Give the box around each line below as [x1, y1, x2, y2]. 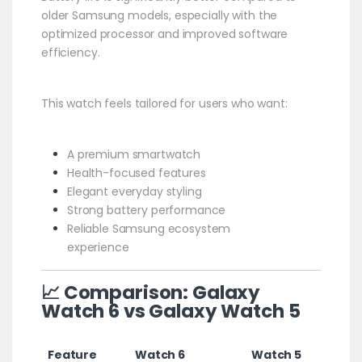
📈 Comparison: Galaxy [40, 279, 261, 305]
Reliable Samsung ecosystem [66, 220, 231, 237]
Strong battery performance [66, 201, 226, 218]
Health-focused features [66, 164, 206, 181]
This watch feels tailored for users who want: [40, 95, 288, 112]
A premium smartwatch [66, 145, 201, 162]
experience [66, 238, 129, 255]
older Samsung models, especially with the [40, 6, 278, 23]
